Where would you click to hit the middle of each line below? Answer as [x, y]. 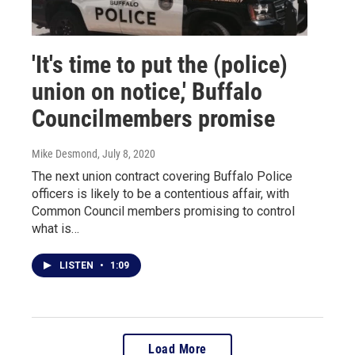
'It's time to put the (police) [160, 64]
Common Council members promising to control [163, 211]
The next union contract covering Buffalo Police [162, 176]
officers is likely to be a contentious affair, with [160, 193]
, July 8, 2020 [126, 153]
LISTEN [78, 265]
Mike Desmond [65, 153]
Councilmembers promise [153, 118]
